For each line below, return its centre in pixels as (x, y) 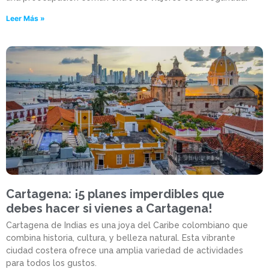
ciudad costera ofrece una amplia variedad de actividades (125, 251)
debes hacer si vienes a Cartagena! (109, 209)
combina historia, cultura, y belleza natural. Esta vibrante (121, 238)
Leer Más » (26, 19)
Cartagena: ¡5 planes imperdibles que (115, 194)
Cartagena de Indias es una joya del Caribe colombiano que (127, 225)
